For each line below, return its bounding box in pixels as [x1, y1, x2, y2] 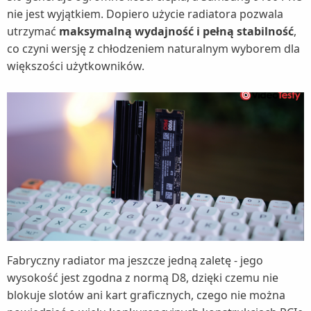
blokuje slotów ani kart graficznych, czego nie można [7, 287, 285, 303]
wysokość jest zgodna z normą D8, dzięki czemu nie [7, 270, 278, 286]
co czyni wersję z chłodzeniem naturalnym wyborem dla [7, 41, 300, 57]
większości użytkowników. [7, 58, 144, 74]
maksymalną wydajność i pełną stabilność [59, 24, 294, 40]
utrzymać [7, 24, 59, 40]
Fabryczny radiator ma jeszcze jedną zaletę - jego [7, 253, 263, 269]
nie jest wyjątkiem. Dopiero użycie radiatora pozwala [7, 6, 283, 22]
